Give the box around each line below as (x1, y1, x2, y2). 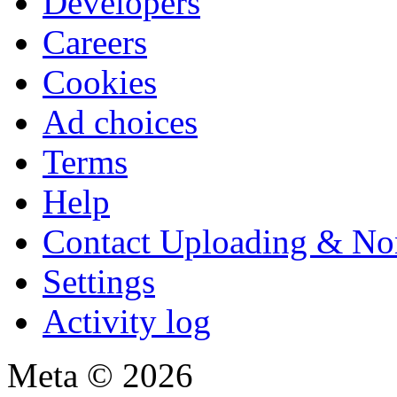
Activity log (43, 301, 211, 340)
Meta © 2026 (7, 355, 193, 394)
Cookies (43, 62, 157, 101)
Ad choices (43, 102, 198, 141)
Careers (43, 22, 147, 61)
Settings (43, 261, 155, 300)
